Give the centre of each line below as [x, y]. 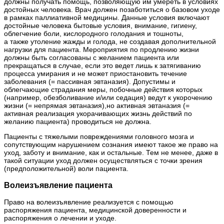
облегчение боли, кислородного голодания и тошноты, [94, 33]
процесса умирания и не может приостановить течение [95, 73]
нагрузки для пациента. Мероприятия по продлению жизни [101, 49]
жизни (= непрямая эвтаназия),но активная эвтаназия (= [97, 105]
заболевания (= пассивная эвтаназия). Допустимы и [90, 81]
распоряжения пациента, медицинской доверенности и [95, 210]
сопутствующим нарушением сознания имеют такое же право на [111, 144]
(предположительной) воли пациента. [66, 168]
